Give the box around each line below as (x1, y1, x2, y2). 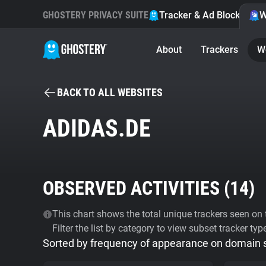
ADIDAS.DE (43, 115, 151, 142)
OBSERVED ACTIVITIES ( (43, 177, 230, 199)
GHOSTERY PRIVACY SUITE (43, 9, 148, 21)
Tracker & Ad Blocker (159, 9, 249, 21)
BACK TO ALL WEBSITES (57, 86, 163, 99)
